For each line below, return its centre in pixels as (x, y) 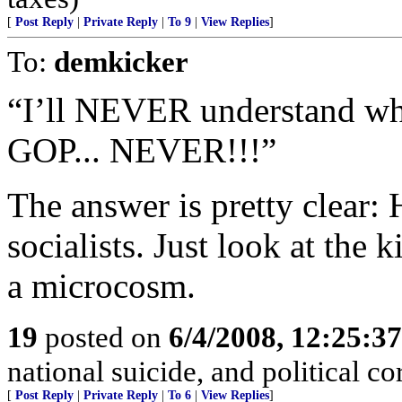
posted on (103, 337)
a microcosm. (101, 286)
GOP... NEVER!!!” (142, 150)
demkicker (121, 61)
